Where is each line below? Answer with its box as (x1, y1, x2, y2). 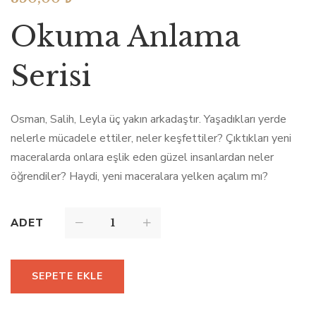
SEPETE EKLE (32, 269, 103, 284)
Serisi (11, 59, 91, 95)
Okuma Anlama (11, 19, 241, 55)
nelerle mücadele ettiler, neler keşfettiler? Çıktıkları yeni (11, 130, 291, 147)
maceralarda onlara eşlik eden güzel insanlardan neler (11, 150, 274, 166)
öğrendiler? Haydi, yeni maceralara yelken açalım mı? (11, 169, 268, 185)
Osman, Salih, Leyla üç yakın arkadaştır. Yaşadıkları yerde (11, 111, 286, 128)
